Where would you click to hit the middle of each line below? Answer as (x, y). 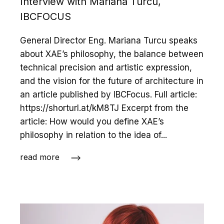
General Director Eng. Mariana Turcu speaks (109, 41)
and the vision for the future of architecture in (112, 81)
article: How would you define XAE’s (92, 122)
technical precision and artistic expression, (106, 68)
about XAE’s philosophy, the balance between (112, 54)
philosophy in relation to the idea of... (93, 135)
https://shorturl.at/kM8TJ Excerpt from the (104, 108)
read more (40, 157)
